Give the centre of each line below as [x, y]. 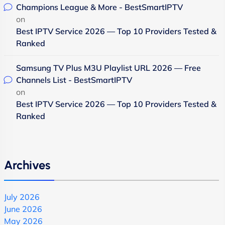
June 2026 [23, 209]
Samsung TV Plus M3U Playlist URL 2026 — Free [108, 68]
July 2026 [22, 197]
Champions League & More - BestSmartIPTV [99, 7]
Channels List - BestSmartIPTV [74, 80]
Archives [27, 165]
